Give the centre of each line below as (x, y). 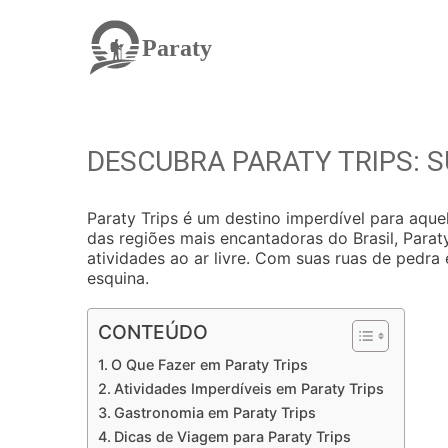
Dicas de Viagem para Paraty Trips (232, 436)
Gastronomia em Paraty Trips (214, 412)
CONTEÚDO (153, 332)
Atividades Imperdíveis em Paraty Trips (248, 388)
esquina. (118, 278)
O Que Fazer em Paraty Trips (209, 364)
